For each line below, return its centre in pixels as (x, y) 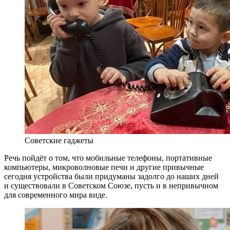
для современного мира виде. (56, 195)
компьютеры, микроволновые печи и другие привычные (104, 167)
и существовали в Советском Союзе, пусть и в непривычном (111, 185)
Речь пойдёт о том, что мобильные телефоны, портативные (108, 158)
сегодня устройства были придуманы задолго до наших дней (111, 176)
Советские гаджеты (59, 140)
